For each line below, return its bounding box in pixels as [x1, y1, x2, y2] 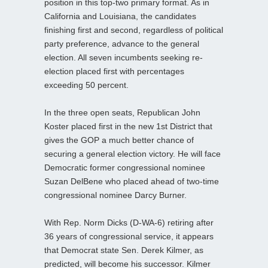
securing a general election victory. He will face [44, 148, 221, 159]
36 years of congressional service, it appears [44, 231, 214, 241]
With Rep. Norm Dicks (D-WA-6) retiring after [44, 217, 214, 227]
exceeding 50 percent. [44, 80, 129, 90]
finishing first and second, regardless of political [44, 25, 223, 35]
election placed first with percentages [44, 66, 184, 76]
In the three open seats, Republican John [44, 107, 200, 117]
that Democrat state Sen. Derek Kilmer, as [44, 245, 203, 255]
